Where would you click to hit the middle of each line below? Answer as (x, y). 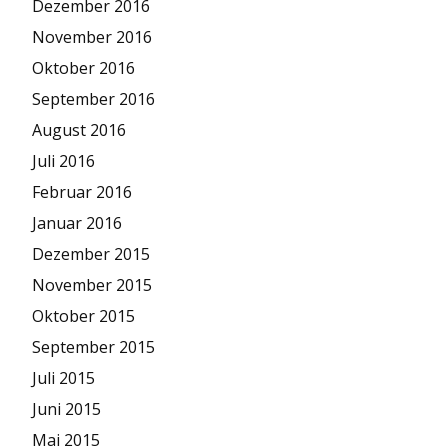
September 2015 (93, 347)
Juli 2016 (63, 161)
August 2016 (79, 130)
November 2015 (92, 285)
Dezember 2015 (91, 254)
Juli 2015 (63, 378)
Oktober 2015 (83, 316)
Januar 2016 (77, 223)
